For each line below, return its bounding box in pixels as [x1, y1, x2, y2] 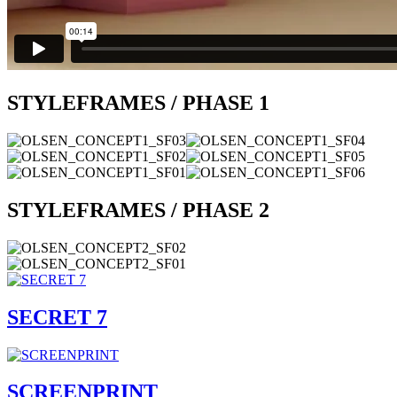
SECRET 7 [7, 305, 107, 329]
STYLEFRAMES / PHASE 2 [7, 198, 269, 222]
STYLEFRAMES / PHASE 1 [7, 91, 269, 115]
